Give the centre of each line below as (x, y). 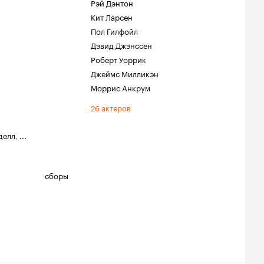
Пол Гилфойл (114, 31)
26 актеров (111, 107)
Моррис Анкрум (121, 87)
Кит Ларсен (112, 16)
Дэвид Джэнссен (121, 45)
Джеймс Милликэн (125, 73)
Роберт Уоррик (118, 59)
